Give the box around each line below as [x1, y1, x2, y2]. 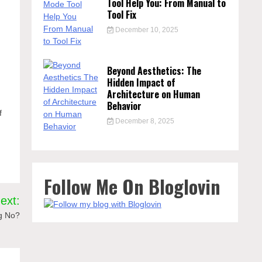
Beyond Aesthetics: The [107, 64, 202, 78]
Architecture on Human [107, 87, 201, 101]
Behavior [107, 99, 142, 113]
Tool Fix [107, 8, 137, 22]
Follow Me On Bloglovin [43, 173, 220, 200]
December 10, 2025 [113, 26, 178, 34]
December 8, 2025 [113, 117, 174, 125]
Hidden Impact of [107, 75, 176, 89]
